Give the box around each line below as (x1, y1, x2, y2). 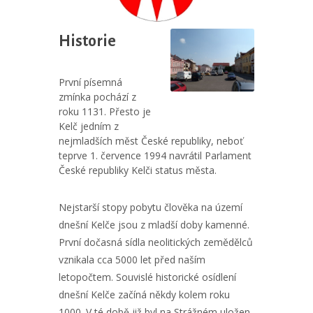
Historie (59, 33, 116, 50)
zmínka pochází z (59, 90, 136, 103)
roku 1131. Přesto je (59, 105, 151, 118)
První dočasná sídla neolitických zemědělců (59, 235, 253, 249)
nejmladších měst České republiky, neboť (59, 134, 243, 147)
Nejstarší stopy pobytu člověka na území (59, 201, 242, 214)
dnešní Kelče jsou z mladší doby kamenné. (59, 218, 249, 231)
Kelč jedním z (59, 119, 119, 133)
